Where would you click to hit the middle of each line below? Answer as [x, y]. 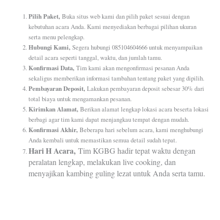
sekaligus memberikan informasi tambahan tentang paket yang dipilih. [117, 78]
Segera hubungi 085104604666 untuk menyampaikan [137, 47]
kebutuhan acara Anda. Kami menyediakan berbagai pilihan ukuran [113, 27]
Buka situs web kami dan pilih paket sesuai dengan [126, 16]
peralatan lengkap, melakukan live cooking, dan [102, 162]
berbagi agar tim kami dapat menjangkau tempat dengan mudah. [109, 119]
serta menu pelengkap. [57, 37]
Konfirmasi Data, [53, 68]
